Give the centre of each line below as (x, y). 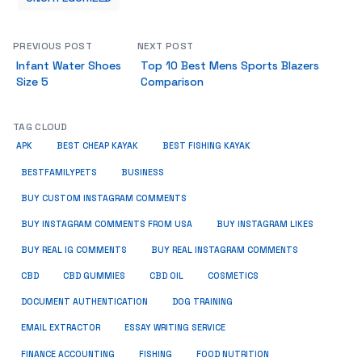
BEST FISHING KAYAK (206, 146)
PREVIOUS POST (53, 46)
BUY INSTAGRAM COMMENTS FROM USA (107, 224)
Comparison (172, 82)
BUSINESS (143, 172)
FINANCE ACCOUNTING (68, 354)
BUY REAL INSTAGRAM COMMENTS (225, 250)
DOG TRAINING (202, 302)
